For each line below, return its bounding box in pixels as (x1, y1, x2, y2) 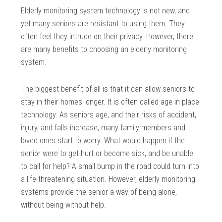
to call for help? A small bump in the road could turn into (21, 162, 200, 171)
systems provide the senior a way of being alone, (21, 187, 177, 197)
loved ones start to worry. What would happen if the (21, 136, 185, 146)
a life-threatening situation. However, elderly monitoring (21, 174, 196, 184)
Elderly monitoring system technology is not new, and (21, 6, 190, 16)
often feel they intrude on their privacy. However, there (21, 32, 194, 42)
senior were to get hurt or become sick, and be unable (21, 149, 194, 159)
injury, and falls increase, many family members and (21, 123, 186, 133)
